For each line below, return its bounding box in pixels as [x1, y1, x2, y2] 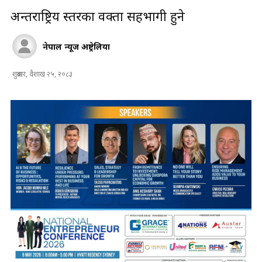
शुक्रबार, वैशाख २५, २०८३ [12, 69, 73, 79]
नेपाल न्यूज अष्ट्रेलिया [43, 40, 110, 52]
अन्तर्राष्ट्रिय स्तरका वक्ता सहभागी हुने [11, 7, 188, 25]
